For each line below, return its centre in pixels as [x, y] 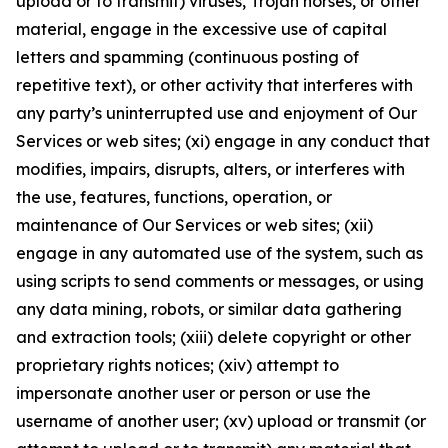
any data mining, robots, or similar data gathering [209, 309]
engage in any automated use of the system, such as [219, 253]
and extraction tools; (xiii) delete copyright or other [213, 337]
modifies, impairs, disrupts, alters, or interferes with [210, 169]
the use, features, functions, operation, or [174, 197]
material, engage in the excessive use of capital [201, 29]
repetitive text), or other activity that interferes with [214, 85]
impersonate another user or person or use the [193, 393]
